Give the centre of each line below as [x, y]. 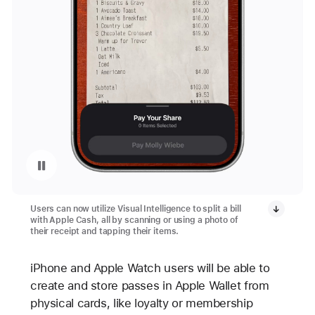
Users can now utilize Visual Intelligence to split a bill [136, 208]
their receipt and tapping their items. [104, 231]
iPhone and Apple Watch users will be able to [150, 268]
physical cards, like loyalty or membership [141, 303]
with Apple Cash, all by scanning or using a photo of [134, 220]
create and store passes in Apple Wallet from [149, 285]
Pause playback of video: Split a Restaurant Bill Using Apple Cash [59, 165]
